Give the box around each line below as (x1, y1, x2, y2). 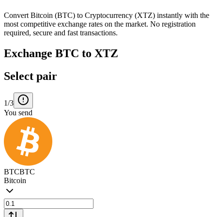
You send (4, 108, 32, 117)
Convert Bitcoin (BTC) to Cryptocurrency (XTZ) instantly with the (4, 11, 209, 19)
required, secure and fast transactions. (4, 28, 118, 37)
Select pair (4, 69, 57, 82)
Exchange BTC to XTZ (4, 46, 118, 60)
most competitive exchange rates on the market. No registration (4, 19, 196, 28)
